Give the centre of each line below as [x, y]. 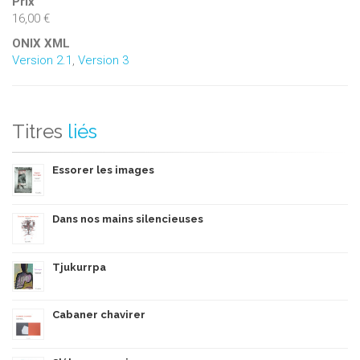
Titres [37, 132]
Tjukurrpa [79, 268]
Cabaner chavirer [99, 315]
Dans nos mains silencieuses [128, 219]
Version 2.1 [42, 61]
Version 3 [103, 61]
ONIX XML [41, 44]
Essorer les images [103, 170]
